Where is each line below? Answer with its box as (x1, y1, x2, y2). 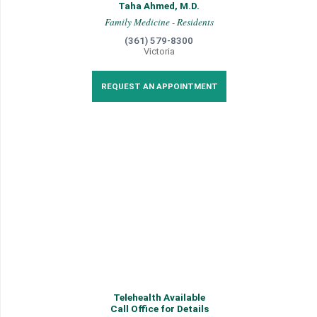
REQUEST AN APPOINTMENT (100, 81, 218, 91)
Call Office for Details (110, 303, 209, 314)
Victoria (144, 46, 175, 57)
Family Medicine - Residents (105, 16, 214, 28)
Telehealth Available (113, 292, 205, 303)
